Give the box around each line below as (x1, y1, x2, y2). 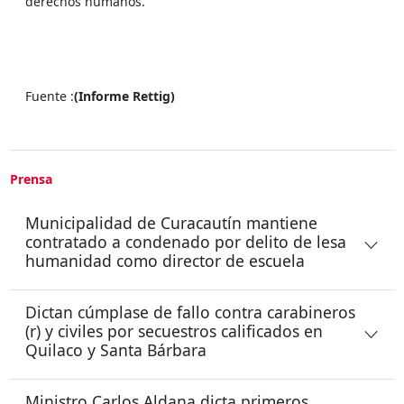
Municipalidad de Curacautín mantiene (25, 211, 317, 234)
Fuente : (25, 87, 74, 105)
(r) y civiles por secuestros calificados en (25, 319, 323, 342)
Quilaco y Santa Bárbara (25, 338, 207, 361)
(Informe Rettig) (74, 87, 175, 105)
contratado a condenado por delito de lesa (25, 230, 346, 252)
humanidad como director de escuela (25, 249, 305, 271)
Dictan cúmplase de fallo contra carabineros (25, 300, 355, 323)
